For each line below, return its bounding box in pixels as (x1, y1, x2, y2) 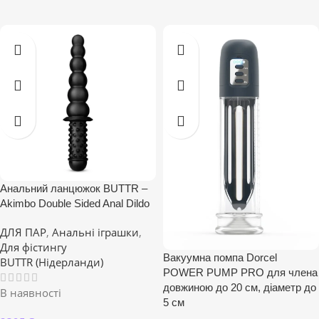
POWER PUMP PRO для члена (163, 266, 318, 279)
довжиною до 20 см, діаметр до (163, 281, 316, 294)
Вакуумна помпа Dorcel (163, 251, 277, 264)
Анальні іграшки (52, 225, 139, 239)
